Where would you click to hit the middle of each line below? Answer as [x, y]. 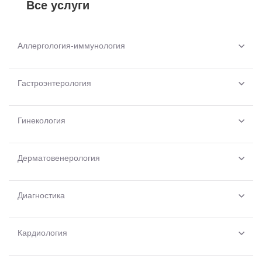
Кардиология [42, 232]
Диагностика [41, 195]
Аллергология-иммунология [71, 45]
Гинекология [42, 120]
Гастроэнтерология [54, 83]
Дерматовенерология [59, 158]
